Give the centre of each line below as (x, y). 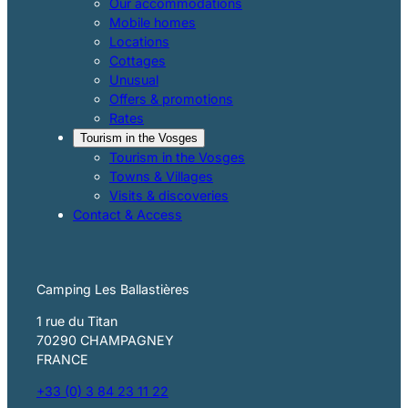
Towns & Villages (161, 176)
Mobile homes (153, 22)
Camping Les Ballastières (113, 289)
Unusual (134, 79)
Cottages (138, 60)
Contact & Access (127, 214)
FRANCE (62, 359)
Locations (139, 41)
